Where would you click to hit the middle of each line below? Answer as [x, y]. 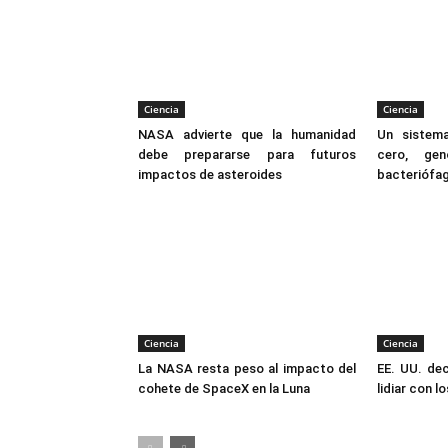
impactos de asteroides [210, 175]
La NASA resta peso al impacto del [247, 369]
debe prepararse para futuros [247, 155]
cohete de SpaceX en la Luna [224, 389]
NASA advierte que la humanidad [247, 135]
